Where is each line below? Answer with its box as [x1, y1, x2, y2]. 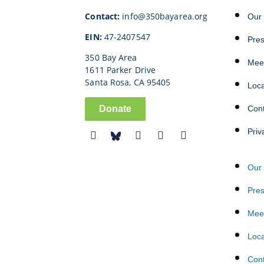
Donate [99, 103, 132, 114]
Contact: [85, 10, 120, 22]
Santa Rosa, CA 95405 [85, 76, 171, 88]
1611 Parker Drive [85, 64, 156, 75]
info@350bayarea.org [120, 10, 208, 22]
